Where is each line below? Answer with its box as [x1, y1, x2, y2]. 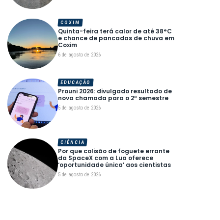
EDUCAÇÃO [60, 79, 91, 85]
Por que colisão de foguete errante [57, 147, 169, 156]
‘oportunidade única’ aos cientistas [57, 161, 171, 169]
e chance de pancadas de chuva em [57, 33, 174, 42]
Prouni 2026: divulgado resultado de [57, 86, 172, 95]
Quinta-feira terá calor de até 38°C [57, 27, 172, 35]
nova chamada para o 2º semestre [57, 93, 168, 102]
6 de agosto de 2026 [57, 51, 101, 58]
